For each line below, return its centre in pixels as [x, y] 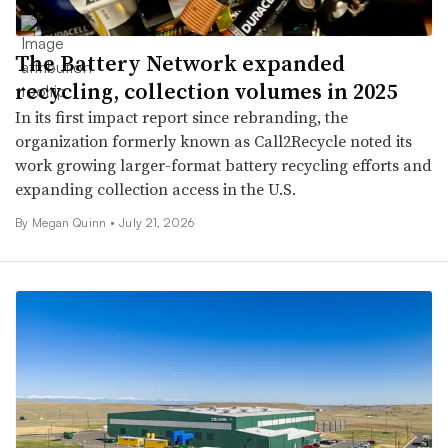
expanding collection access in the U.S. [155, 188]
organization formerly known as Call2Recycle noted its [213, 140]
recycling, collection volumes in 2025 [206, 90]
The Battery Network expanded [180, 62]
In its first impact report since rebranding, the [181, 116]
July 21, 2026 [157, 222]
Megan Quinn [70, 222]
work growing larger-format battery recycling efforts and [223, 164]
